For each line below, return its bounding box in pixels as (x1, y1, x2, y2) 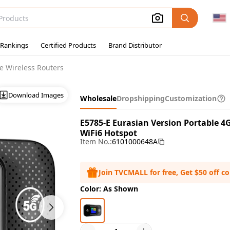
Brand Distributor (108, 41, 162, 50)
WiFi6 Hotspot (80, 127, 137, 139)
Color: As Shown (80, 184, 138, 194)
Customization (165, 93, 217, 103)
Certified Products (41, 41, 96, 50)
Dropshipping (117, 93, 165, 103)
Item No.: (80, 137, 112, 146)
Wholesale (80, 93, 117, 103)
